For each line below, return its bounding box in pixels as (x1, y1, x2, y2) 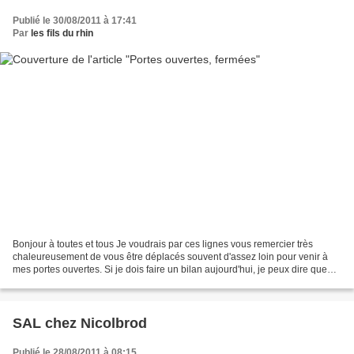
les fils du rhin (31, 27, 93, 39)
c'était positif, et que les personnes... (13, 277, 167, 288)
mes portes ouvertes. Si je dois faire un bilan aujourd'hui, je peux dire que (13, 264, 327, 276)
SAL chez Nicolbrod (13, 315, 147, 332)
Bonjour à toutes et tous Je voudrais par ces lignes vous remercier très (13, 239, 313, 250)
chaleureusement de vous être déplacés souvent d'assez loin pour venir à (13, 251, 328, 263)
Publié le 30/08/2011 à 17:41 (13, 14, 137, 26)
